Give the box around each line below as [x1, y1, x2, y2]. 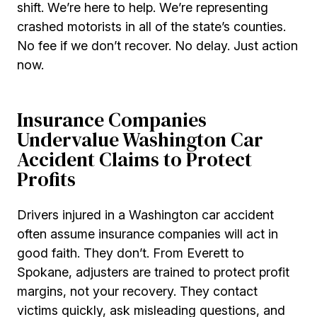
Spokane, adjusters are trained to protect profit [17, 265, 289, 280]
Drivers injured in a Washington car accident [17, 207, 274, 223]
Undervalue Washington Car [17, 126, 263, 153]
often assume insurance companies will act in [17, 226, 278, 242]
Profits [17, 166, 76, 192]
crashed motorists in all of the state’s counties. [17, 19, 286, 34]
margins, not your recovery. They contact [17, 284, 258, 299]
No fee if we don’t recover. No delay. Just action [17, 38, 298, 53]
